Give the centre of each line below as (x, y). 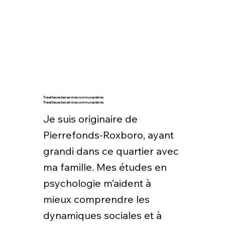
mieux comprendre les (96, 199)
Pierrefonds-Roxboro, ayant (108, 135)
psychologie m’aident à (97, 183)
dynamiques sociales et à (102, 215)
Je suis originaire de (90, 119)
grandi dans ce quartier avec (111, 151)
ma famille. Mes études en (105, 167)
